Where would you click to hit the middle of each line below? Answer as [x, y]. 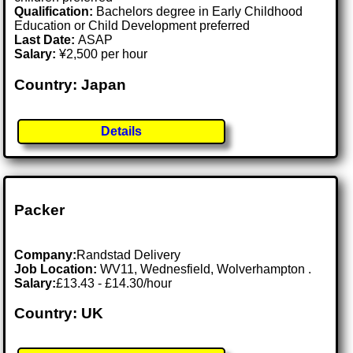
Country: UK [59, 314]
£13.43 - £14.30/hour [114, 283]
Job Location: [58, 269]
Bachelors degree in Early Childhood [198, 12]
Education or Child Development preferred [132, 26]
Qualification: [54, 12]
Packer [40, 210]
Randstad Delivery [129, 255]
